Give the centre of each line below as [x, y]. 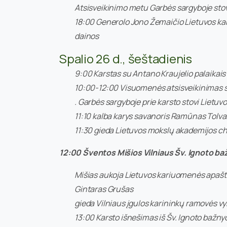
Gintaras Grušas [104, 189]
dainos [87, 36]
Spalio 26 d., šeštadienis [126, 58]
